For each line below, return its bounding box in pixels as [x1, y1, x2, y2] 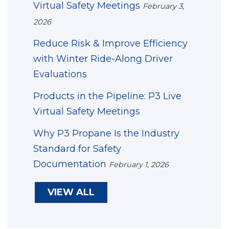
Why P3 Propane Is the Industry [33, 128, 179, 140]
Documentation [33, 158, 106, 170]
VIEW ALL [48, 186, 95, 198]
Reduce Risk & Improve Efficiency [33, 37, 188, 49]
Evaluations [33, 68, 87, 80]
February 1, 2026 [109, 160, 169, 170]
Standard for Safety [33, 143, 121, 155]
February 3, [143, 1, 184, 11]
